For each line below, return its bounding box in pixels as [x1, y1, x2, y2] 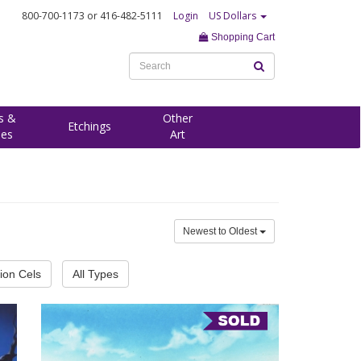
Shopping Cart [209, 31, 275, 43]
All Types [73, 268, 118, 280]
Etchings [68, 118, 111, 134]
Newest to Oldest [183, 226, 259, 237]
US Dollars [209, 9, 259, 23]
